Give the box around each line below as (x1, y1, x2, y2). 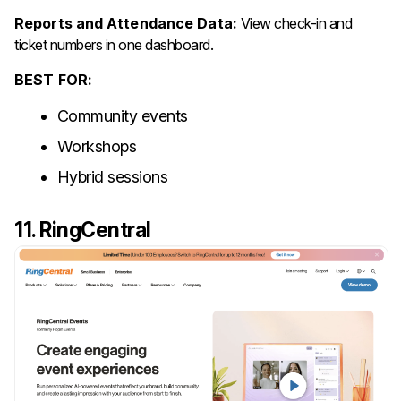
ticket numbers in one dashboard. (14, 35, 213, 54)
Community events (56, 106, 188, 125)
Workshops (56, 136, 137, 156)
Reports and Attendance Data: (14, 13, 241, 32)
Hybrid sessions (56, 166, 168, 186)
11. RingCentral (14, 218, 151, 243)
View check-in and (240, 13, 353, 32)
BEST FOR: (14, 70, 92, 89)
